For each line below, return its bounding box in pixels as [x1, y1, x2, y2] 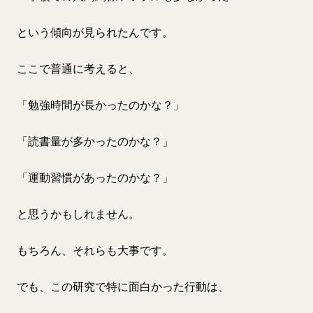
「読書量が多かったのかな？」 [17, 134, 173, 148]
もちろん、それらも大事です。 [17, 243, 173, 257]
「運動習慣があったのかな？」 [17, 170, 173, 184]
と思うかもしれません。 [17, 207, 140, 221]
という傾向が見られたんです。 [17, 25, 173, 39]
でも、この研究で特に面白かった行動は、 [17, 279, 229, 293]
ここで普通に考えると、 [17, 61, 140, 75]
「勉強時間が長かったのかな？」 [17, 98, 184, 112]
